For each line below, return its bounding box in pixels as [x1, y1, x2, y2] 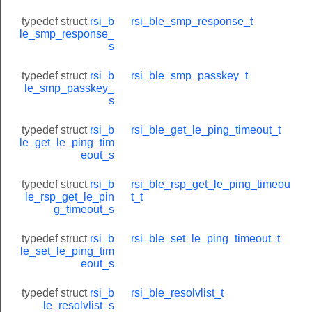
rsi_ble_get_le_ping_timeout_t [131, 123, 281, 136]
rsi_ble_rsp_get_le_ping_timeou [131, 178, 290, 190]
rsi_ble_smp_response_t [131, 15, 253, 27]
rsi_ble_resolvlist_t [131, 286, 224, 299]
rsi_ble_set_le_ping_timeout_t [131, 232, 280, 244]
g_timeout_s [54, 203, 114, 215]
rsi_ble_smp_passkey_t [131, 69, 248, 81]
